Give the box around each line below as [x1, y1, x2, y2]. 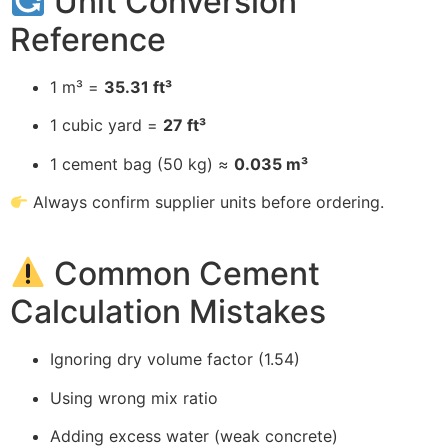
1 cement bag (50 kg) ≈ [50, 153, 234, 174]
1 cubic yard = [50, 115, 163, 136]
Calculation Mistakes [10, 292, 326, 332]
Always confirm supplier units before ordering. [28, 192, 385, 213]
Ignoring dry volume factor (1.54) [50, 349, 300, 370]
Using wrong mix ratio [50, 387, 218, 408]
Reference [10, 20, 166, 60]
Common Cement [46, 254, 321, 294]
